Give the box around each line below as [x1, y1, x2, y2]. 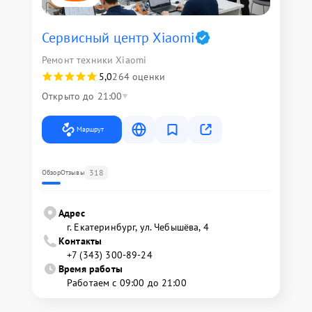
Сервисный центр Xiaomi [42, 29, 195, 47]
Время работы [58, 263, 123, 275]
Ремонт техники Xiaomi [42, 54, 147, 66]
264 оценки [112, 70, 165, 83]
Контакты [58, 235, 102, 247]
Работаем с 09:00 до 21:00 [67, 276, 187, 289]
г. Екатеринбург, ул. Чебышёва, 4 [67, 221, 209, 233]
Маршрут [77, 125, 104, 134]
